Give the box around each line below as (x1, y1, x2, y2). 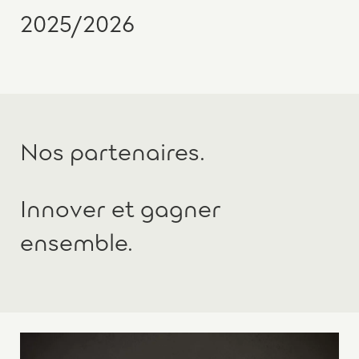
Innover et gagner (20, 189, 221, 224)
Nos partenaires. (20, 132, 205, 167)
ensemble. (20, 223, 133, 257)
